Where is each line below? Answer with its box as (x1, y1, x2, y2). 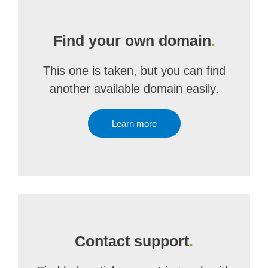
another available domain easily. (49, 82, 219, 95)
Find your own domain (53, 32, 211, 49)
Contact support (75, 233, 189, 249)
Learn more (111, 118, 157, 129)
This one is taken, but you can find (42, 64, 226, 77)
